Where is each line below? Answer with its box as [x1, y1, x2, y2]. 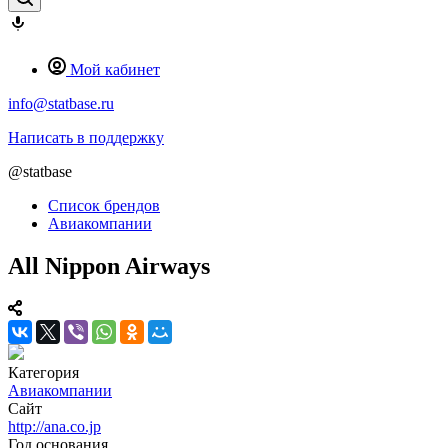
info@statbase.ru [8, 95, 114, 112]
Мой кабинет [70, 61, 160, 78]
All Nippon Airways [8, 252, 210, 279]
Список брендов [48, 197, 160, 214]
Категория [8, 363, 79, 381]
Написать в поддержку [8, 129, 164, 146]
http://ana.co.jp [8, 417, 101, 435]
